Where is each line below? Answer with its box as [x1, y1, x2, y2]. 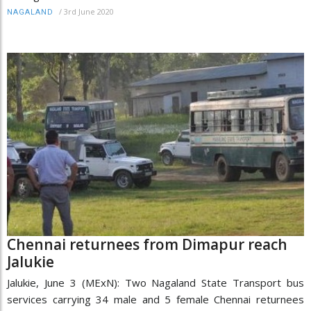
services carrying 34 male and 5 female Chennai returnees [7, 292, 304, 306]
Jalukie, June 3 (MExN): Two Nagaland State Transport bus [7, 275, 304, 289]
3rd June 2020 [64, 6, 114, 17]
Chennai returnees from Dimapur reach [7, 234, 287, 254]
